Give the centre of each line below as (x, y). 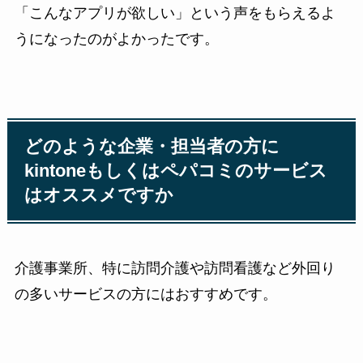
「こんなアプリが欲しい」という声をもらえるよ (175, 13)
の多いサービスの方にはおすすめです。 (145, 295)
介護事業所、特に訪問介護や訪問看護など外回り (175, 269)
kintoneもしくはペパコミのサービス (176, 171)
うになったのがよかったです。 (116, 39)
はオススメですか (99, 196)
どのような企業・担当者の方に (152, 147)
